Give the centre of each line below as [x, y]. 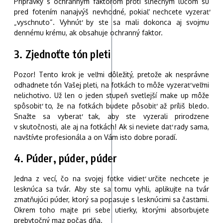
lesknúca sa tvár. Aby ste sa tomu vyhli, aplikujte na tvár [111, 189]
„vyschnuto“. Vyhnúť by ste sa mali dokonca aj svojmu [111, 22]
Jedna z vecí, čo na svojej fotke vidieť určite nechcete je [111, 179]
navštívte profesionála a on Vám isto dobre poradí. [96, 137]
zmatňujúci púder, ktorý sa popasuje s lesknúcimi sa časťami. [111, 200]
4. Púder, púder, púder [66, 158]
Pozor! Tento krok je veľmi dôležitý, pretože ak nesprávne [111, 74]
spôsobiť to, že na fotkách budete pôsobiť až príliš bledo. [111, 106]
